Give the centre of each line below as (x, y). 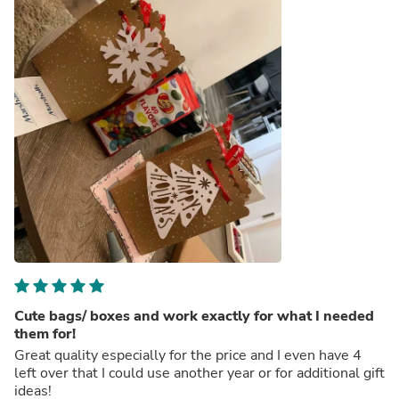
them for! (45, 334)
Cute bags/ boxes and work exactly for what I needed (194, 316)
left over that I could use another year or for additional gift (199, 373)
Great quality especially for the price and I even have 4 (188, 355)
